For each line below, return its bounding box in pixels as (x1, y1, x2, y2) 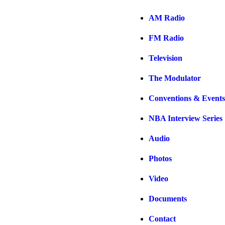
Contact (149, 214, 176, 223)
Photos (149, 154, 172, 163)
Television (149, 54, 182, 62)
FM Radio (149, 34, 184, 42)
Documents (149, 194, 187, 203)
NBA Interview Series (149, 114, 222, 123)
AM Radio (149, 14, 185, 22)
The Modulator (149, 74, 201, 82)
